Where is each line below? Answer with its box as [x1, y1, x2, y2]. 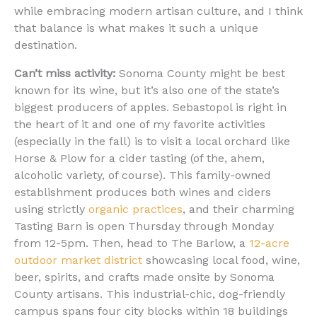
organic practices [88, 202, 183, 216]
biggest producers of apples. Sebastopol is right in [14, 100, 287, 114]
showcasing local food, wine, [142, 253, 300, 267]
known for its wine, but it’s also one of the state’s [14, 83, 279, 97]
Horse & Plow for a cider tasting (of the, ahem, [14, 151, 265, 165]
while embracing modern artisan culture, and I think [14, 4, 303, 18]
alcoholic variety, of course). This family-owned [14, 168, 271, 182]
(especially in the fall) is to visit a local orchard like [14, 134, 290, 148]
